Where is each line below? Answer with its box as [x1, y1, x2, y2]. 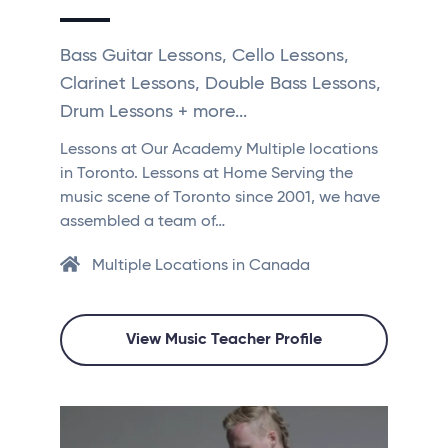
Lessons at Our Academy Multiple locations [60, 142, 378, 159]
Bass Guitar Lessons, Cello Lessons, [60, 47, 349, 66]
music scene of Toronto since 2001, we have [60, 190, 380, 207]
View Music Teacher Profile [126, 332, 322, 349]
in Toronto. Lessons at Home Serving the [60, 166, 353, 183]
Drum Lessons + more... [60, 103, 247, 122]
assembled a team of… [60, 214, 225, 231]
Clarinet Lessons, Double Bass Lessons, [60, 75, 381, 94]
